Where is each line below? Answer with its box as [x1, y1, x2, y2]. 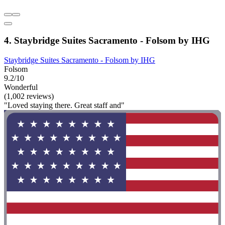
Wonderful [4, 82, 38, 91]
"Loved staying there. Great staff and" [4, 100, 125, 109]
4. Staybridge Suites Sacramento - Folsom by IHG [4, 35, 210, 46]
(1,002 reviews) [4, 91, 54, 100]
